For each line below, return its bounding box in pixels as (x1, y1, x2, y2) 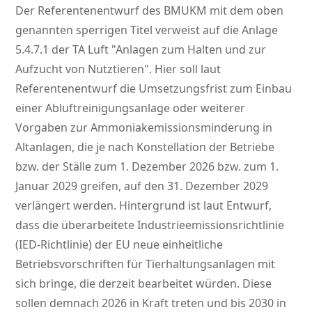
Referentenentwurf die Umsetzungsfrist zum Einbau (15, 81, 292, 97)
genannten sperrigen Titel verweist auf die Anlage (15, 22, 279, 38)
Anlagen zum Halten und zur (116, 42, 267, 58)
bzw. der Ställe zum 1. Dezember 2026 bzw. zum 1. (15, 159, 279, 175)
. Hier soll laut (149, 61, 221, 77)
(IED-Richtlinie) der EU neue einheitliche (15, 237, 224, 253)
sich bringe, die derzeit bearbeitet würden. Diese (15, 276, 272, 292)
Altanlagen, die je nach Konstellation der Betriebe (15, 139, 275, 155)
